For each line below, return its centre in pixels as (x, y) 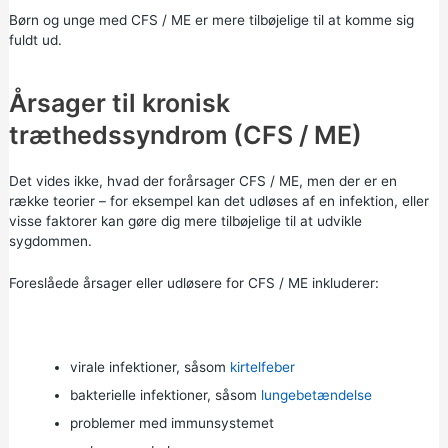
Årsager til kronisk (119, 103)
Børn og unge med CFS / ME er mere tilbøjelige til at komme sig (211, 19)
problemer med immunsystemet (171, 423)
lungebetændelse (316, 395)
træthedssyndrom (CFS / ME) (185, 135)
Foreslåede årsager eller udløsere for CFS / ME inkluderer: (193, 283)
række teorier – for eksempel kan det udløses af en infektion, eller (218, 201)
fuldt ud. (35, 39)
